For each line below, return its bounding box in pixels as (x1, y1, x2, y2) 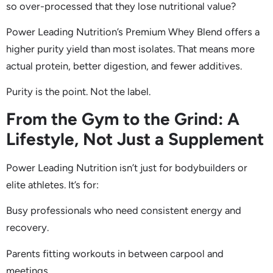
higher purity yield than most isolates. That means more (6, 43, 255, 55)
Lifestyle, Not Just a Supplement (6, 128, 264, 149)
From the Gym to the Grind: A (6, 108, 239, 129)
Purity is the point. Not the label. (6, 85, 151, 98)
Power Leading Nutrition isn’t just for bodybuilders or (6, 161, 247, 174)
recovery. (6, 221, 49, 234)
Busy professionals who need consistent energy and (6, 204, 241, 217)
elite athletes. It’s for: (6, 178, 99, 191)
